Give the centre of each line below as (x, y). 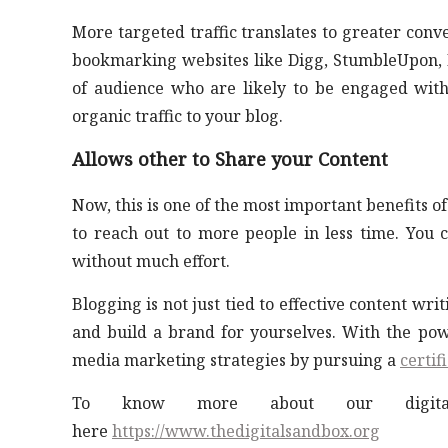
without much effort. (151, 261)
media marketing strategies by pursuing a (236, 360)
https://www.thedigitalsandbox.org (246, 431)
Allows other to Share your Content (230, 159)
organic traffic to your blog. (177, 116)
